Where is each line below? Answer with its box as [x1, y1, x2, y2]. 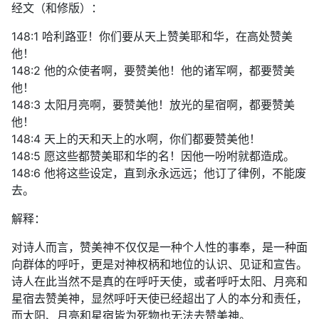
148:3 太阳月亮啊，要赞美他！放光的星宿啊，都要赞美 [11, 98, 295, 113]
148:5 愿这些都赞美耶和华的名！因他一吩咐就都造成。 [11, 149, 295, 164]
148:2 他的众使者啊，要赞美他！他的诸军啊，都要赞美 [11, 63, 295, 78]
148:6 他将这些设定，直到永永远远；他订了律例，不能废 [11, 166, 306, 181]
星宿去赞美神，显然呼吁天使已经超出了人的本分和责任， [11, 291, 308, 306]
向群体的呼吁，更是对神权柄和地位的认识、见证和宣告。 [11, 257, 308, 272]
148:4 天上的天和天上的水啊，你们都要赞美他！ [11, 132, 261, 147]
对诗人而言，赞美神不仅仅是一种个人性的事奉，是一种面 [11, 240, 308, 255]
